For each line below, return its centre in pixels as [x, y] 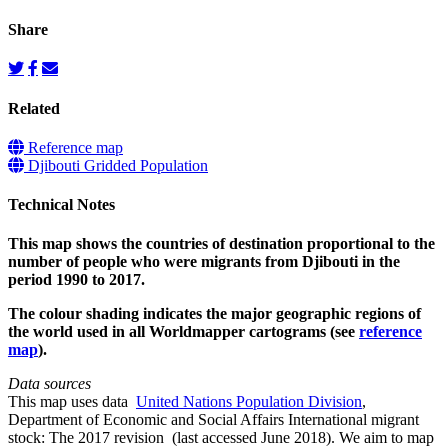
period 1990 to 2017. [76, 280]
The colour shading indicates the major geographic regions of [214, 314]
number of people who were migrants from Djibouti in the [204, 262]
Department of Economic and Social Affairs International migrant [213, 420]
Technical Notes [61, 205]
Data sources [49, 384]
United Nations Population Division [249, 402]
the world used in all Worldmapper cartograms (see [183, 332]
